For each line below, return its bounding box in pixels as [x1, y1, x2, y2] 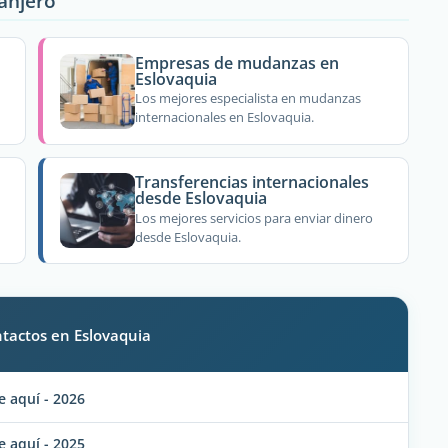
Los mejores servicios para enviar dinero [135, 208, 374, 227]
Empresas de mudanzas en [135, 51, 340, 74]
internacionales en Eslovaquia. [135, 108, 315, 127]
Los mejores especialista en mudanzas [135, 89, 362, 108]
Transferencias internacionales [135, 171, 370, 194]
